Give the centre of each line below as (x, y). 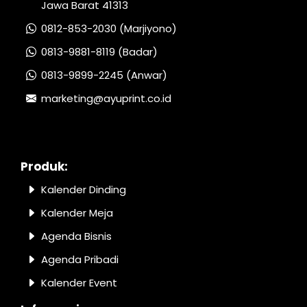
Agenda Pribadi (80, 259)
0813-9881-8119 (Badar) (99, 52)
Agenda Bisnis (76, 236)
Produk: (44, 167)
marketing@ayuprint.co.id (106, 98)
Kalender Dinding (84, 189)
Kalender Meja (77, 213)
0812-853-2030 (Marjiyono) (109, 28)
